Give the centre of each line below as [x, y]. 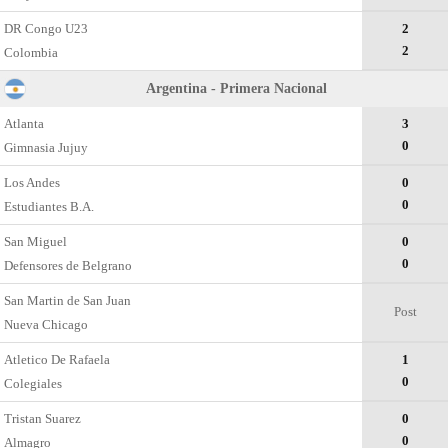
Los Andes [32, 182]
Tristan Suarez [43, 418]
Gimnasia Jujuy [46, 147]
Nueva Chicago [46, 324]
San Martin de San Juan [68, 300]
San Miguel [36, 241]
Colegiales [33, 383]
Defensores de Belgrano [68, 265]
